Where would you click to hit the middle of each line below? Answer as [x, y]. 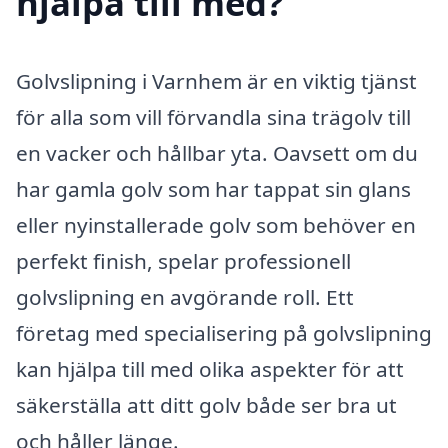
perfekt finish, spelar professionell [183, 261]
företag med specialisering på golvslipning [224, 333]
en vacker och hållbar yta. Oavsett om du [217, 153]
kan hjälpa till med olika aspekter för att [210, 369]
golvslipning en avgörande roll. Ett [185, 297]
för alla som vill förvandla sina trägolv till [213, 117]
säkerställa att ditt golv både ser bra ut [206, 405]
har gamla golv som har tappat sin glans [213, 189]
